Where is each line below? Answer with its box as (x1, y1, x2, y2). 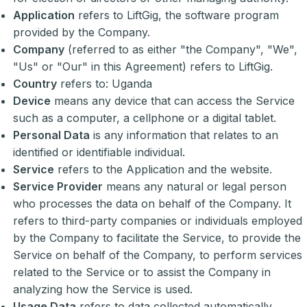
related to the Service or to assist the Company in (13, 265, 271, 280)
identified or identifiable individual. (13, 145, 186, 160)
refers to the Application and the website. (54, 162, 273, 177)
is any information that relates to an (90, 128, 279, 143)
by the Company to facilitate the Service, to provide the (13, 231, 302, 245)
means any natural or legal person (103, 180, 287, 194)
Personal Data (13, 128, 90, 143)
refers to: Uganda (57, 77, 153, 91)
